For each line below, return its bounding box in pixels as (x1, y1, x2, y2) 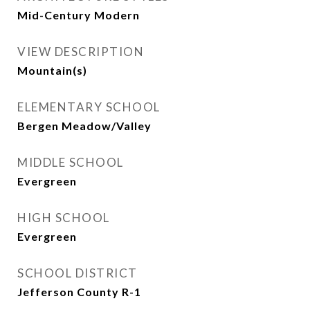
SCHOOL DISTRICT (17, 266, 138, 281)
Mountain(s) (17, 64, 87, 77)
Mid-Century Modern (17, 8, 140, 22)
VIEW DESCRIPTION (17, 44, 144, 60)
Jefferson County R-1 (17, 285, 141, 299)
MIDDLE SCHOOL (17, 155, 124, 170)
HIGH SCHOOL (17, 210, 110, 226)
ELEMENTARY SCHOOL (17, 100, 161, 115)
